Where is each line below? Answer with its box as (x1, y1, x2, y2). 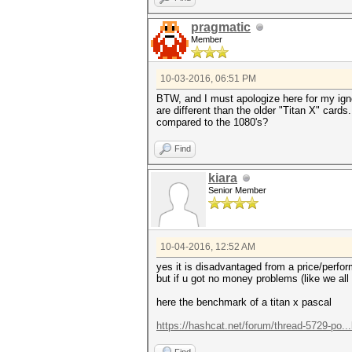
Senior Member (208, 185, 266, 195)
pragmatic (191, 20, 251, 34)
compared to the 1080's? (156, 116, 268, 128)
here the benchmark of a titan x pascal (156, 296, 332, 308)
